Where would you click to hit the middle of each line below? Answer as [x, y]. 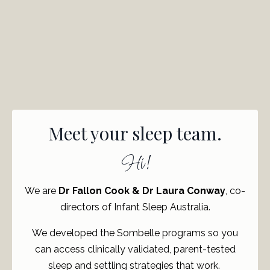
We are [42, 190]
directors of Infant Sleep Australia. [135, 207]
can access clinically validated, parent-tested [135, 249]
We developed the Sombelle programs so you [135, 233]
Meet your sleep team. [135, 133]
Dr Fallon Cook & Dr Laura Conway [142, 190]
